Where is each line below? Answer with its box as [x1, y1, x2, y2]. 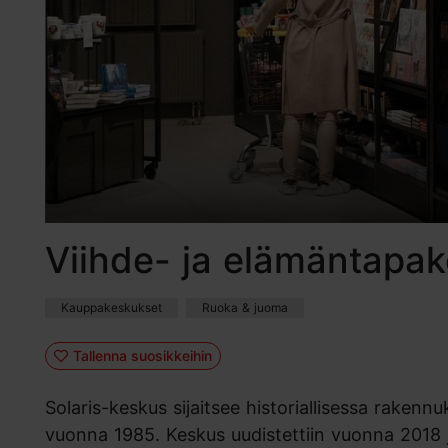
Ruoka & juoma [202, 300, 288, 316]
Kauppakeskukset [61, 300, 162, 316]
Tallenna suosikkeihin [72, 346, 212, 364]
